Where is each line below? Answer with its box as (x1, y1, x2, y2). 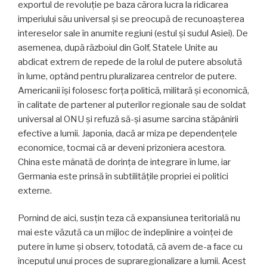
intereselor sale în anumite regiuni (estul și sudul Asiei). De (18, 27, 248, 39)
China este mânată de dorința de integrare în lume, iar (18, 156, 231, 167)
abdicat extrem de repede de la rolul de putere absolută (18, 56, 242, 67)
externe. (18, 185, 52, 196)
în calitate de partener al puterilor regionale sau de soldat (18, 99, 246, 110)
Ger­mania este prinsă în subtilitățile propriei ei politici (18, 170, 228, 182)
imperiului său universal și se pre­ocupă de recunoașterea (18, 13, 244, 24)
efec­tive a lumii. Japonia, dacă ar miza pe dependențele (18, 128, 237, 139)
